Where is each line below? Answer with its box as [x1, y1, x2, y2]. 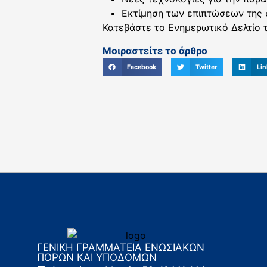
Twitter [195, 63, 218, 72]
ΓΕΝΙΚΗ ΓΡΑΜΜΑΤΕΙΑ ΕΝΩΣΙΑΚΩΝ [37, 241, 204, 253]
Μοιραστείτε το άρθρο [103, 44, 207, 57]
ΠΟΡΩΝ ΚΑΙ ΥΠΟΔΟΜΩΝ [37, 251, 157, 263]
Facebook [126, 63, 156, 72]
